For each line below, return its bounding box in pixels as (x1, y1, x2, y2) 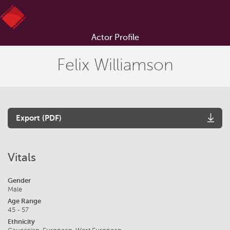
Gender (8, 177, 31, 184)
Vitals (8, 151, 36, 164)
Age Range (8, 197, 41, 205)
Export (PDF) (16, 113, 62, 122)
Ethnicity (8, 218, 35, 225)
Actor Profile (91, 33, 139, 42)
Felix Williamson (56, 56, 174, 74)
